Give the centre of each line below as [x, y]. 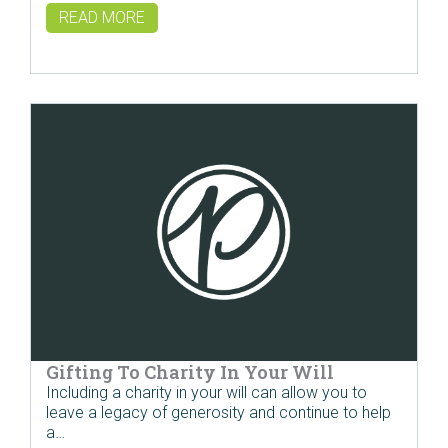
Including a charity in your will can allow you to [206, 393]
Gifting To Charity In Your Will [190, 372]
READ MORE [102, 17]
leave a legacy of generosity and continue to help [218, 413]
